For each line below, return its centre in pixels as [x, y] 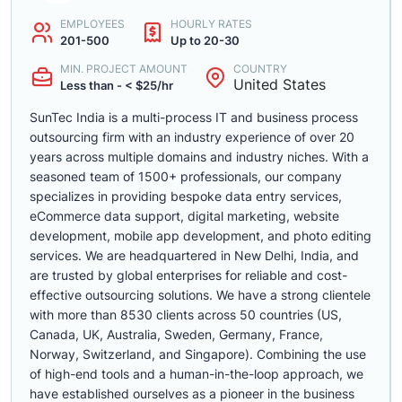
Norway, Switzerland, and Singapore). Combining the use [198, 354]
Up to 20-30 [205, 40]
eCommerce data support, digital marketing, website [184, 216]
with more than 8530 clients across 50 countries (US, [186, 315]
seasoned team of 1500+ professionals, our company [186, 176]
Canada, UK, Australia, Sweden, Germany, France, [176, 334]
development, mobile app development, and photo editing [201, 236]
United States [280, 84]
